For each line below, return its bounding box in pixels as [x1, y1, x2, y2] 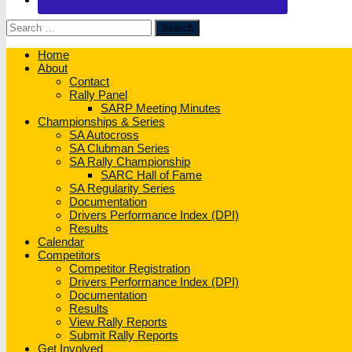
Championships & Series [38, 115, 165, 129]
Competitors [38, 248, 101, 262]
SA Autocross [69, 128, 139, 142]
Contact [69, 75, 109, 89]
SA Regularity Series [69, 181, 175, 196]
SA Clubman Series [69, 141, 170, 156]
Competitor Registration [69, 262, 190, 276]
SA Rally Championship [69, 155, 190, 169]
